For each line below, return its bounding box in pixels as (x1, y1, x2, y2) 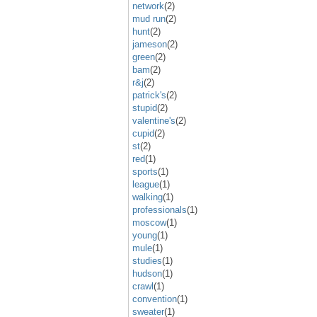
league (132, 178, 159, 190)
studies (132, 255, 162, 266)
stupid (132, 102, 157, 113)
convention (132, 293, 177, 304)
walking (132, 191, 163, 202)
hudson (132, 267, 162, 279)
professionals (132, 204, 187, 215)
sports (132, 166, 158, 177)
